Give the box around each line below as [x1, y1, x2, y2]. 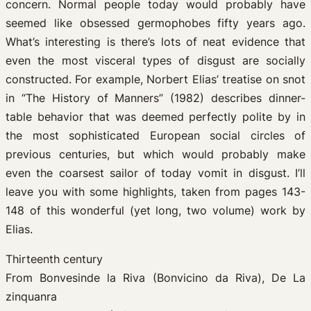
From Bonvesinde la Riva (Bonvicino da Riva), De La [6, 271, 305, 285]
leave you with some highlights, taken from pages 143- [6, 185, 305, 199]
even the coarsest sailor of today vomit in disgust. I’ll [6, 166, 305, 180]
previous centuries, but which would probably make [6, 147, 305, 161]
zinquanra [6, 289, 57, 303]
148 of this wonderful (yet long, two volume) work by [6, 203, 305, 217]
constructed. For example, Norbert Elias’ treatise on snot [6, 72, 305, 86]
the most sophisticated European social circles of [6, 128, 305, 142]
